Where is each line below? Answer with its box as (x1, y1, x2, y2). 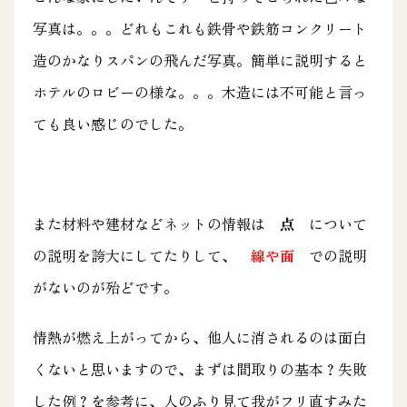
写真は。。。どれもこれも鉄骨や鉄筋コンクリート (32, 16, 367, 39)
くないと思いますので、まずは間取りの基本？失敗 (32, 357, 367, 380)
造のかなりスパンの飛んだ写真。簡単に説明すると (32, 48, 367, 71)
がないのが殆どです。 (32, 275, 178, 298)
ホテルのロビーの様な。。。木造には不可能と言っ (32, 80, 367, 103)
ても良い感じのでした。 (32, 112, 193, 134)
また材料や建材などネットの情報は (32, 212, 280, 234)
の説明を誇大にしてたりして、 (32, 243, 251, 266)
